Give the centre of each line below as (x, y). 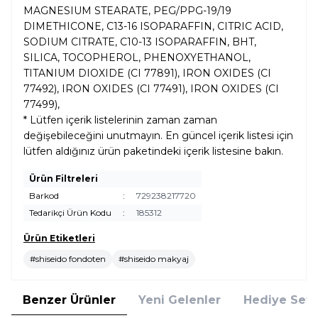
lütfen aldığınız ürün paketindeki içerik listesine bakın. (153, 151)
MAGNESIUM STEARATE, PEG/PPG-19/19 (127, 11)
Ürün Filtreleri (64, 179)
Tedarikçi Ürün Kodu (70, 213)
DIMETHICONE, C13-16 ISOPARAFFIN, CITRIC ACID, (153, 26)
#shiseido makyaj (154, 259)
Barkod (44, 196)
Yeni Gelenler (180, 300)
